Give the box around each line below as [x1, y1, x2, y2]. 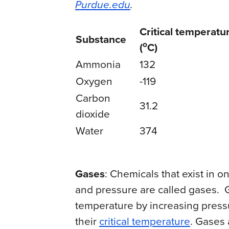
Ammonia [76, 56, 121, 72]
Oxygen [76, 73, 112, 89]
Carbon [76, 89, 110, 106]
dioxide [76, 105, 110, 122]
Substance [76, 31, 126, 47]
